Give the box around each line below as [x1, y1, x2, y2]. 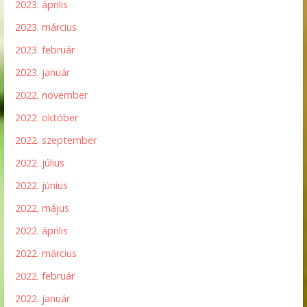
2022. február [15, 269, 75, 283]
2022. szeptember [15, 134, 97, 147]
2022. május [15, 201, 70, 215]
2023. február [15, 43, 75, 57]
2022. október [15, 111, 79, 125]
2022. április [15, 224, 69, 238]
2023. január [15, 66, 71, 79]
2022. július [15, 156, 65, 170]
